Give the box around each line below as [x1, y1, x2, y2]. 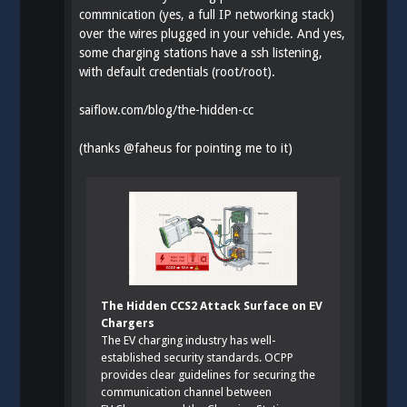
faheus [134, 140, 173, 155]
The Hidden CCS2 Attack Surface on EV [101, 298, 323, 313]
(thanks [79, 140, 124, 155]
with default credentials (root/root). [79, 64, 276, 79]
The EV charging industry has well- [101, 333, 277, 347]
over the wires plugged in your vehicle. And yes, [79, 25, 346, 41]
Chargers [101, 315, 155, 330]
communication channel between [101, 384, 273, 399]
